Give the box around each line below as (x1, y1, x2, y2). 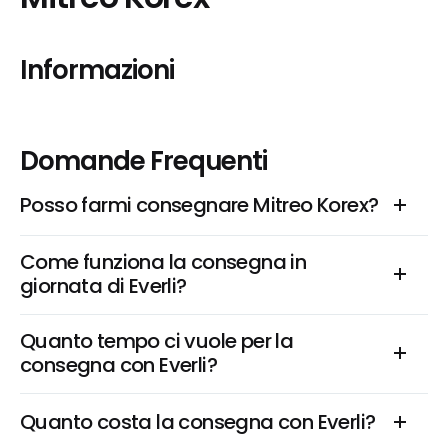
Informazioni (20, 52, 174, 88)
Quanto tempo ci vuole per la (20, 327, 294, 355)
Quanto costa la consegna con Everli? (20, 408, 376, 436)
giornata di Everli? (20, 272, 187, 300)
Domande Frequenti (20, 143, 268, 179)
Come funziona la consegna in (20, 248, 307, 276)
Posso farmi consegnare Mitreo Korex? (20, 191, 379, 219)
